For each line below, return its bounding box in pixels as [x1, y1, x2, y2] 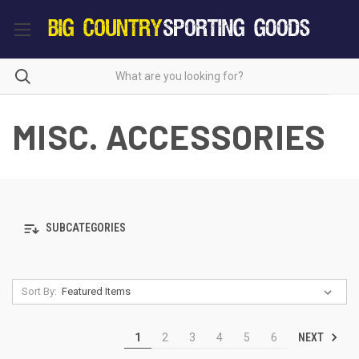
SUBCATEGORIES [43, 221, 126, 235]
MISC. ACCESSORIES [12, 115, 326, 156]
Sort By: [21, 284, 57, 297]
